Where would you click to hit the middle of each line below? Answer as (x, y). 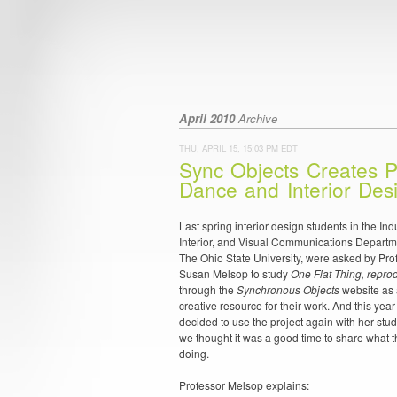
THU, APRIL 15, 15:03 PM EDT (238, 148)
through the (208, 289)
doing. (194, 353)
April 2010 (207, 118)
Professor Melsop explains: (244, 385)
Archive (256, 118)
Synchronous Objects (288, 289)
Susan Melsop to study (235, 273)
